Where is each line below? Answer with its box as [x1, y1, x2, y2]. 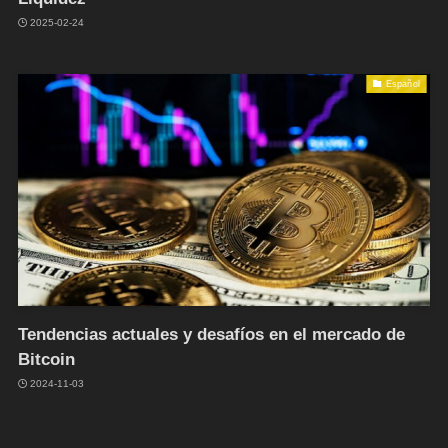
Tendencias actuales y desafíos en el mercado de [17, 324, 405, 344]
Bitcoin [17, 349, 75, 369]
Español [385, 78, 420, 89]
